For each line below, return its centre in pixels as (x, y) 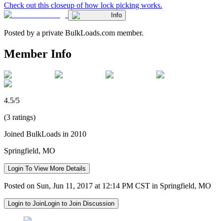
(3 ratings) (20, 117)
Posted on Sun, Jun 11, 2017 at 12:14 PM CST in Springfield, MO (108, 185)
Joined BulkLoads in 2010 (45, 134)
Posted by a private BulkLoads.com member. (74, 33)
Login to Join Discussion (79, 203)
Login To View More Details (47, 168)
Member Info (38, 54)
